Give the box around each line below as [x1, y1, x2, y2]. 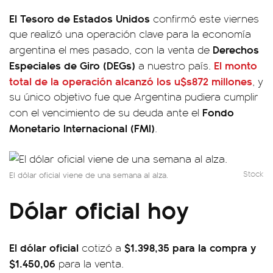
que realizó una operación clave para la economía [9, 26, 251, 41]
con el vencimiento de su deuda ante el [9, 105, 202, 119]
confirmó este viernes [150, 11, 259, 26]
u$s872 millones [174, 73, 252, 88]
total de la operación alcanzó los [9, 73, 174, 88]
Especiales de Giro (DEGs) [9, 57, 135, 73]
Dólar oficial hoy [9, 191, 189, 226]
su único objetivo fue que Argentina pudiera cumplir [9, 89, 258, 104]
